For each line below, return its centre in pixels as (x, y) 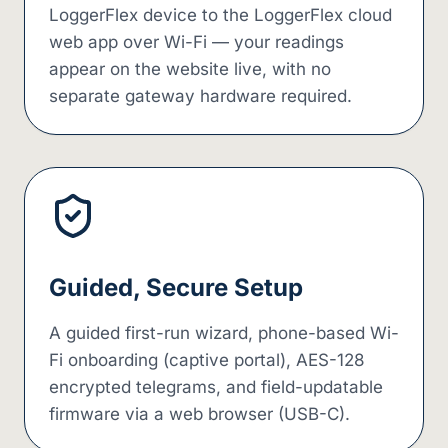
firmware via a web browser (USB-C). (199, 414)
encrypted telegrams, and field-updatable (216, 387)
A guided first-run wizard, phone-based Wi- (224, 333)
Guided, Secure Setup (176, 287)
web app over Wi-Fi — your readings (196, 42)
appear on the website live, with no (190, 69)
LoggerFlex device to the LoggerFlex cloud (220, 15)
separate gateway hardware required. (200, 96)
